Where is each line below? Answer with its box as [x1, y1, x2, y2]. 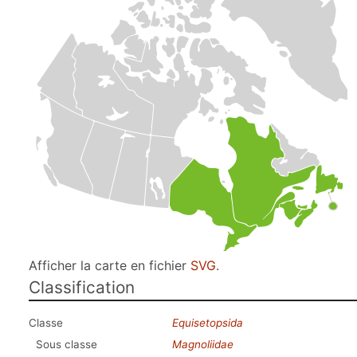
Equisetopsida [172, 316, 243, 329]
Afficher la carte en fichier [29, 257, 190, 273]
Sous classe [36, 338, 97, 351]
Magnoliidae [172, 338, 233, 351]
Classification [29, 277, 135, 297]
